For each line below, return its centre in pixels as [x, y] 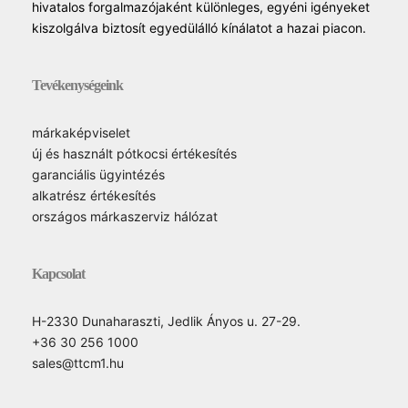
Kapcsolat [58, 273]
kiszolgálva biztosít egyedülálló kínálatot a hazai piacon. [199, 27]
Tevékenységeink [77, 85]
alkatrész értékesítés [94, 195]
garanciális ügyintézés [98, 174]
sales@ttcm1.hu [78, 362]
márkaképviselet [81, 132]
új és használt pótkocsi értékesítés [134, 153]
